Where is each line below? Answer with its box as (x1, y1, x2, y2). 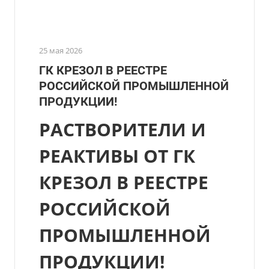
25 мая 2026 (39, 44, 82, 56)
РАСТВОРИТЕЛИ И (39, 116, 206, 142)
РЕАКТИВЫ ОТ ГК (39, 143, 195, 168)
